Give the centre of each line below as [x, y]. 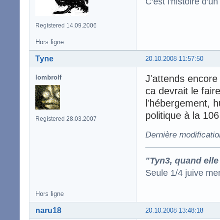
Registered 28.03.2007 [66, 119]
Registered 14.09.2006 [66, 25]
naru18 [48, 210]
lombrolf [48, 77]
